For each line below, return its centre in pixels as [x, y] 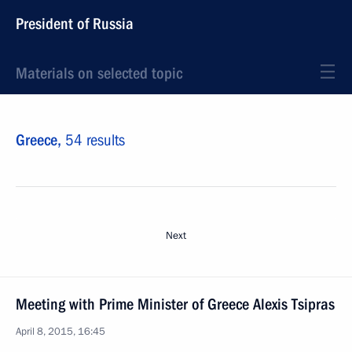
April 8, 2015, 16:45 [60, 332]
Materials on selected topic [99, 73]
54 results [95, 140]
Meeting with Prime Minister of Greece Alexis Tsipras [175, 304]
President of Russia [75, 24]
